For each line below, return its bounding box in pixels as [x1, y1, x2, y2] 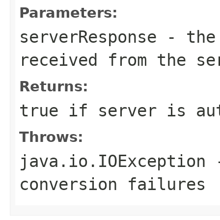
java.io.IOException [19, 151, 206, 171]
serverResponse [19, 27, 157, 47]
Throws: [19, 128, 83, 145]
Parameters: [19, 4, 118, 21]
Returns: [19, 78, 88, 95]
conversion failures [19, 174, 206, 194]
